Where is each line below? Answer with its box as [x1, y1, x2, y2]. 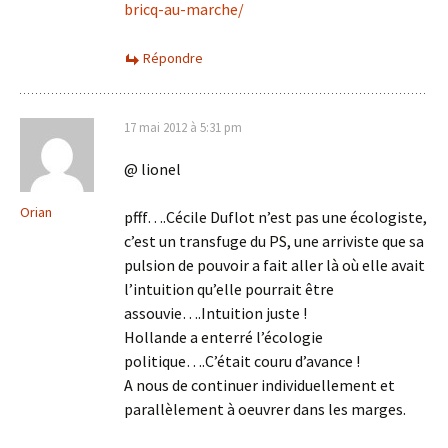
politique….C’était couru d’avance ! [124, 351, 360, 371]
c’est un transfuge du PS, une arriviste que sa [124, 231, 424, 251]
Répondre [143, 49, 203, 67]
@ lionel [124, 159, 181, 179]
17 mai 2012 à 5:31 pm [124, 119, 242, 136]
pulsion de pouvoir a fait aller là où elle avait [124, 255, 425, 275]
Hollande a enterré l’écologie [124, 327, 323, 347]
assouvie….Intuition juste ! [124, 303, 307, 323]
